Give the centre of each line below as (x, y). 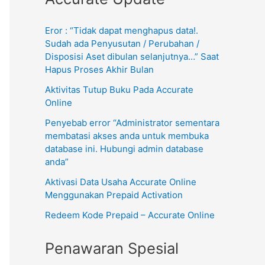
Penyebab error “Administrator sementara (132, 123)
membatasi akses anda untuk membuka (127, 136)
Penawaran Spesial (112, 248)
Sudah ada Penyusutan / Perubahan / (122, 44)
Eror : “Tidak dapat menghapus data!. (122, 31)
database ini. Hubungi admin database (124, 149)
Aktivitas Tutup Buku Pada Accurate (119, 90)
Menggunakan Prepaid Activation (114, 195)
